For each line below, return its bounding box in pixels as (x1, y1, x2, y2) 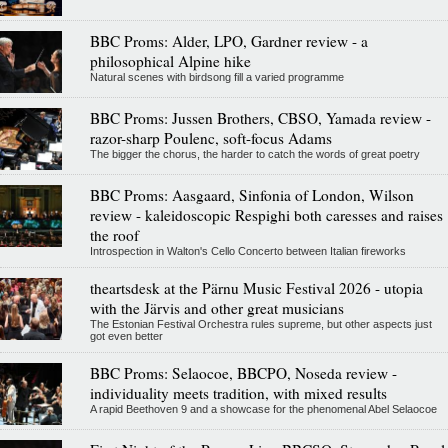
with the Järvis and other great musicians (89, 297, 344, 318)
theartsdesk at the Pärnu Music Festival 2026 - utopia (89, 277, 423, 298)
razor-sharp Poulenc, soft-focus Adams (89, 127, 332, 148)
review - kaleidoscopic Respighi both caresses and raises (89, 204, 443, 225)
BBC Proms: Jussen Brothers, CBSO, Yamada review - (89, 107, 431, 128)
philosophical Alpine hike (89, 50, 251, 71)
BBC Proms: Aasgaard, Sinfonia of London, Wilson (89, 184, 414, 205)
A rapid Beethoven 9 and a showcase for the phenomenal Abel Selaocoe (89, 402, 437, 415)
